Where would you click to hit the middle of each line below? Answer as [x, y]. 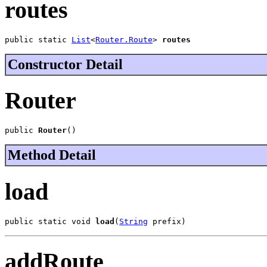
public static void [50, 221]
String [133, 221]
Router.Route [124, 39]
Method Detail [52, 155]
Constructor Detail [65, 64]
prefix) [167, 221]
